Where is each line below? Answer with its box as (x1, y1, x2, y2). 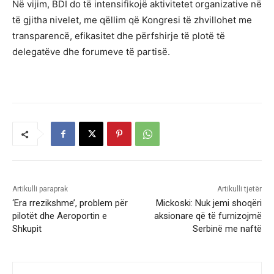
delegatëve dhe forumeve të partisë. (12, 46, 170, 58)
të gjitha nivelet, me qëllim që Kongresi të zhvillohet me (12, 14, 252, 26)
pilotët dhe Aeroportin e (12, 210, 107, 222)
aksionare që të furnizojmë (154, 210, 262, 222)
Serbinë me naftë (192, 223, 262, 235)
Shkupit (12, 223, 42, 235)
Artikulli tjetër (217, 185, 262, 194)
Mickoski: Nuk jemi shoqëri (155, 198, 262, 209)
